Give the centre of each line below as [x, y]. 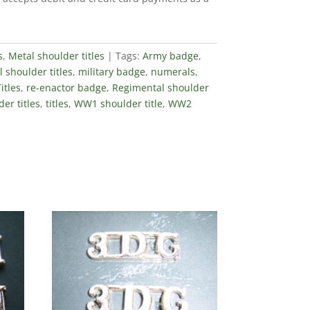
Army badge [170, 55]
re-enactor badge [66, 87]
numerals [173, 71]
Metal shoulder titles [56, 55]
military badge [111, 71]
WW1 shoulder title [118, 103]
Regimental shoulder [160, 87]
